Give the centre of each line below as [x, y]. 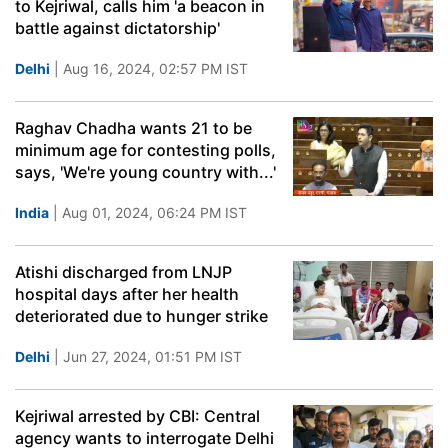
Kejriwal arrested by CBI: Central [137, 416]
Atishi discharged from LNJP [123, 272]
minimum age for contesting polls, [145, 150]
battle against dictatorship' [117, 28]
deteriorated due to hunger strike [141, 316]
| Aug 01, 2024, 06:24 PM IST [148, 212]
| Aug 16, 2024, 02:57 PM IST [149, 68]
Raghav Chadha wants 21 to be [133, 128]
